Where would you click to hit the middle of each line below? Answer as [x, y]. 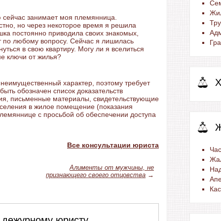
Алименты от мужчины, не [112, 167]
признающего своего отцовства [96, 175]
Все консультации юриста [113, 145]
